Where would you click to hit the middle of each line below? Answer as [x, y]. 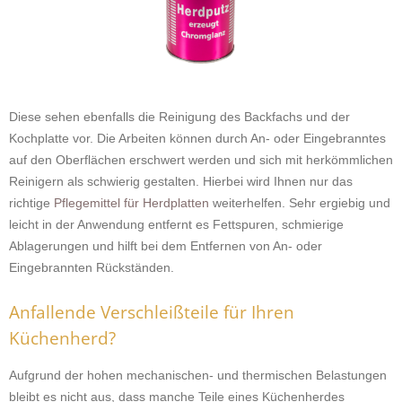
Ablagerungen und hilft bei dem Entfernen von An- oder [166, 246]
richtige [31, 203]
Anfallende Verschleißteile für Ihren [152, 312]
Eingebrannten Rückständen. [92, 267]
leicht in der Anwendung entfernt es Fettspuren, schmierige [176, 224]
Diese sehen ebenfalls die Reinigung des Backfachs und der [179, 117]
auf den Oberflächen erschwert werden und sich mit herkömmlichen [201, 160]
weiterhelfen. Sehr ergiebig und [300, 203]
